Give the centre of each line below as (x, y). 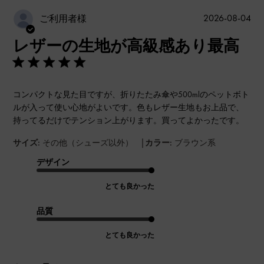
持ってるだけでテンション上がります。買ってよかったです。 (129, 120)
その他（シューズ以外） (88, 142)
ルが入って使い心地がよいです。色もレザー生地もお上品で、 (129, 107)
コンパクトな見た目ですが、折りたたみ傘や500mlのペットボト (131, 94)
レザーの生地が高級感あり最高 (126, 45)
